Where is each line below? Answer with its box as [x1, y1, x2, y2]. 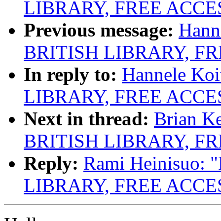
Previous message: [24, 19, 174, 41]
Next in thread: [24, 108, 149, 130]
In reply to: [24, 64, 117, 85]
